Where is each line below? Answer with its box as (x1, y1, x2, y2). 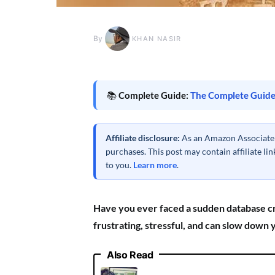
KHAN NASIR (132, 34, 182, 43)
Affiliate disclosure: (106, 133, 180, 143)
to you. (106, 160, 133, 170)
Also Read (107, 249, 153, 261)
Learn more (133, 160, 177, 170)
